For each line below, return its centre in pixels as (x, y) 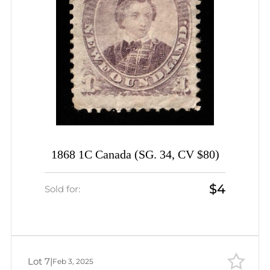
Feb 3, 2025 (73, 261)
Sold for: (62, 189)
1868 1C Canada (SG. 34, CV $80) (135, 155)
